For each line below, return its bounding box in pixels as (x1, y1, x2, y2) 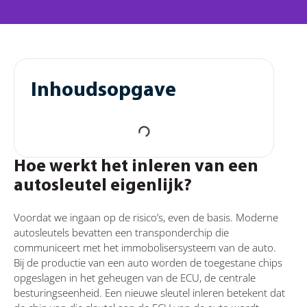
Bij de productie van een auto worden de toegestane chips (14, 255, 282, 269)
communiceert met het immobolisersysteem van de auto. (14, 240, 276, 254)
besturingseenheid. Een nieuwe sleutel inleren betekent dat (14, 285, 285, 299)
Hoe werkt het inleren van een (14, 157, 258, 176)
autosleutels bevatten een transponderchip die (14, 225, 229, 239)
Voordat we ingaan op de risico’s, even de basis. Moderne (14, 210, 278, 224)
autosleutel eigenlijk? (14, 176, 192, 195)
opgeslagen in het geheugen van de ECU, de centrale (14, 270, 256, 284)
